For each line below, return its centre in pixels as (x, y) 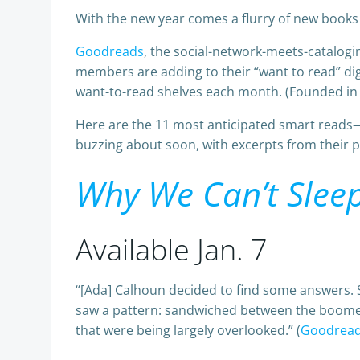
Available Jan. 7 (172, 250)
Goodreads (110, 51)
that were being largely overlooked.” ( (188, 330)
